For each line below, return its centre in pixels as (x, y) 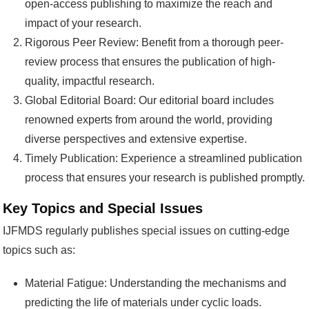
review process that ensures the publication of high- (150, 61)
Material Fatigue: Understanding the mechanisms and (156, 283)
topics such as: (39, 250)
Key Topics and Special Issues (103, 208)
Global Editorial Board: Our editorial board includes (149, 100)
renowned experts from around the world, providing (149, 119)
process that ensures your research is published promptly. (165, 177)
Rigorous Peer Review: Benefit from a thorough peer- (154, 42)
